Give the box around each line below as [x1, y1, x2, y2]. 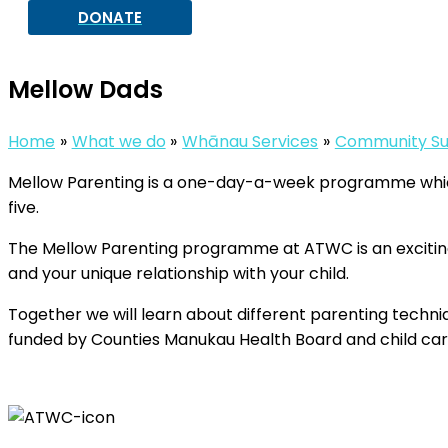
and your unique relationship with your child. [8, 261, 349, 285]
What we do [71, 129, 166, 153]
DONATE [78, 7, 142, 28]
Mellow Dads [8, 72, 163, 106]
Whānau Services [182, 129, 319, 153]
